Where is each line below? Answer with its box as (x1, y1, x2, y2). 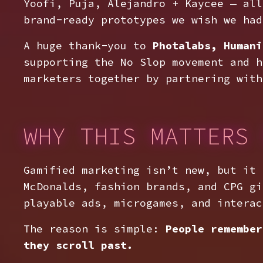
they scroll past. (23, 238, 133, 252)
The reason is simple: (23, 222, 166, 235)
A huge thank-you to (23, 39, 153, 52)
